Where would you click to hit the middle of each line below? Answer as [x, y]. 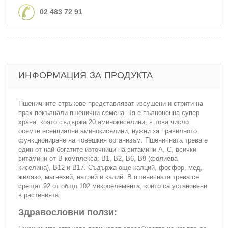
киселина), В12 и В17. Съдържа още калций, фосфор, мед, [110, 167]
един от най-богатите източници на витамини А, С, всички [107, 149]
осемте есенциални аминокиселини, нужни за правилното [108, 131]
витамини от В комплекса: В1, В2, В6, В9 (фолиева [98, 158]
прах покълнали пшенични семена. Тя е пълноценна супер [109, 112]
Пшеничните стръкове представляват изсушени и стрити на [111, 103]
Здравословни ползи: [68, 212]
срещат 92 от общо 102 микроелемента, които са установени [113, 186]
